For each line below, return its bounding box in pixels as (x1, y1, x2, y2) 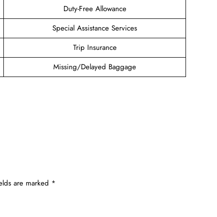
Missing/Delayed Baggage (53, 61, 136, 72)
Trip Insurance (73, 42, 117, 53)
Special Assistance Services (52, 22, 137, 33)
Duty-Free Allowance (63, 3, 126, 14)
